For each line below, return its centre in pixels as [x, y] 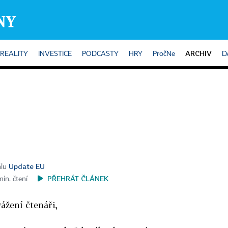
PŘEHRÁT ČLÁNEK [78, 178]
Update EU [27, 166]
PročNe [164, 54]
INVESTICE [55, 54]
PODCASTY [100, 54]
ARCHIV [198, 53]
